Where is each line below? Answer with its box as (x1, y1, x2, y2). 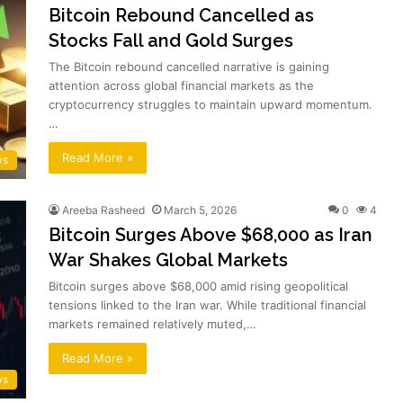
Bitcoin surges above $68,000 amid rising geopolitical (49, 278, 348, 293)
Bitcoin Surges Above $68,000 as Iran (49, 223, 372, 246)
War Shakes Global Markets (49, 248, 288, 271)
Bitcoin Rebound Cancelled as (49, 4, 314, 26)
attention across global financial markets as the (49, 77, 314, 93)
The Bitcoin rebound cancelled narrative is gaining (49, 58, 329, 74)
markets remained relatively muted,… (49, 316, 256, 331)
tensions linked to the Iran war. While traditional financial (49, 297, 366, 312)
